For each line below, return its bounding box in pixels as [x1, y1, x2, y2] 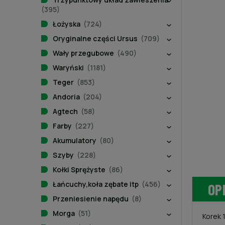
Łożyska [53, 19, 80, 29]
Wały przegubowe [53, 48, 114, 58]
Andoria [53, 92, 80, 101]
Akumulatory [53, 136, 96, 145]
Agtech [53, 106, 78, 116]
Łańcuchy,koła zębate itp [53, 179, 139, 189]
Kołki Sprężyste [53, 165, 105, 174]
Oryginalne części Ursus [53, 34, 138, 43]
